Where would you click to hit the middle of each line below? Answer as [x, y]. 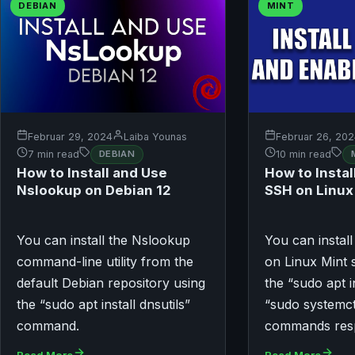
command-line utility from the [105, 261]
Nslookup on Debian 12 [94, 190]
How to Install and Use [92, 172]
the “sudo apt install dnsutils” [103, 304]
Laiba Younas [155, 136]
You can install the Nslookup [103, 240]
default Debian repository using [111, 282]
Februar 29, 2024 [70, 136]
